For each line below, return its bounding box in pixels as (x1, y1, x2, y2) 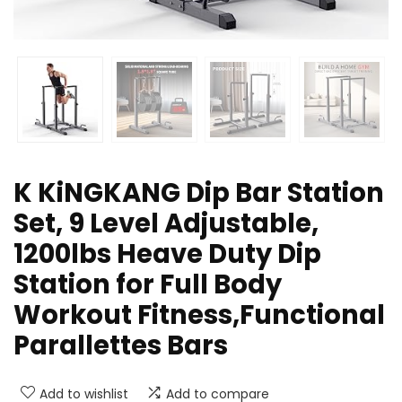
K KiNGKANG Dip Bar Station (13, 175, 384, 212)
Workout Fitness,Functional (13, 297, 385, 334)
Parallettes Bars (13, 328, 228, 364)
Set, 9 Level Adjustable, (13, 205, 319, 242)
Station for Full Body (13, 267, 282, 303)
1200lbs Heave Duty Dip (13, 236, 321, 273)
